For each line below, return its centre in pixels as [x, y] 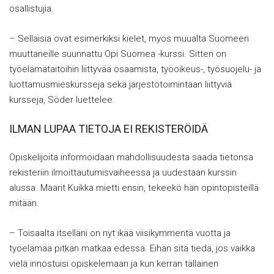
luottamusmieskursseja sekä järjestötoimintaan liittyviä [120, 84]
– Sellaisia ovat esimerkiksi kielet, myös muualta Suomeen [129, 39]
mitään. [24, 203]
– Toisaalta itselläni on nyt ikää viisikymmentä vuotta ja [120, 233]
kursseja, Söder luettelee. [62, 100]
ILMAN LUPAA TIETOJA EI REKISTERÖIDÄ [109, 129]
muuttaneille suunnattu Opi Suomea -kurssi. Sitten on [118, 54]
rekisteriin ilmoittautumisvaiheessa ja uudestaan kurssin [123, 172]
